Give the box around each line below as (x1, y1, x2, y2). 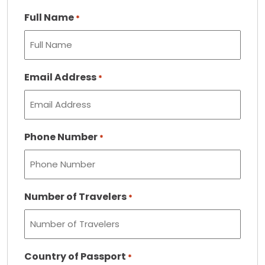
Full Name (24, 11, 74, 24)
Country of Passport (24, 250, 126, 263)
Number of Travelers (24, 190, 127, 203)
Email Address (24, 70, 96, 84)
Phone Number (24, 130, 98, 144)
